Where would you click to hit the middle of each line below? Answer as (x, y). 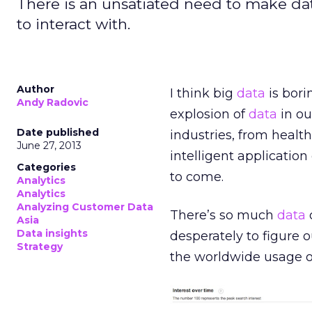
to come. (197, 177)
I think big (203, 93)
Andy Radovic (53, 102)
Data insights (52, 233)
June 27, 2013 (49, 146)
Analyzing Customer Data (85, 207)
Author (36, 89)
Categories (46, 167)
